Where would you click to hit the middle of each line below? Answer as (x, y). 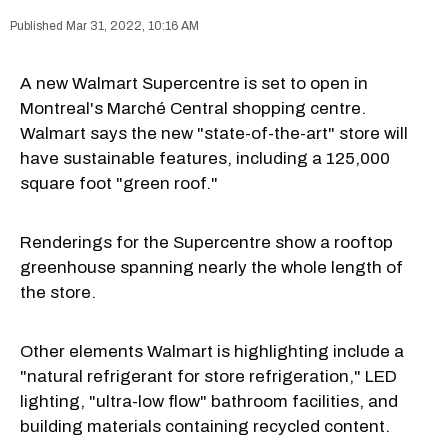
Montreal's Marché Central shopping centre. (193, 108)
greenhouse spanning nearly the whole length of (211, 267)
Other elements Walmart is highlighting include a (212, 351)
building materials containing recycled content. (205, 426)
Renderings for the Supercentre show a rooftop (206, 242)
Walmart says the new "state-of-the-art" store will (214, 133)
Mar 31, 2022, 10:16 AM (132, 25)
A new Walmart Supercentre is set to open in (194, 83)
